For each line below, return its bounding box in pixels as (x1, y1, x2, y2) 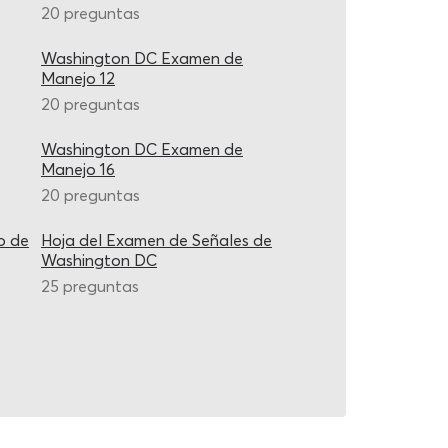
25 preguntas (41, 276, 139, 296)
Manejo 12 (41, 68, 115, 88)
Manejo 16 (41, 159, 115, 179)
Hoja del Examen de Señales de (41, 230, 272, 250)
